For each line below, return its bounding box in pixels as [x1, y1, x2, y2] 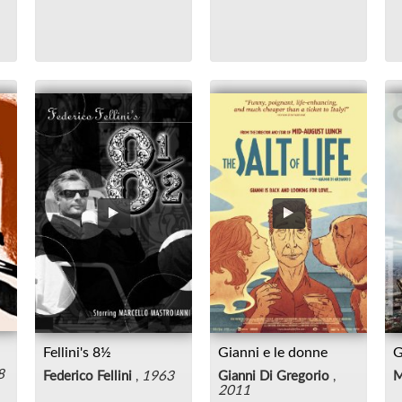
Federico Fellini [43, 369, 132, 383]
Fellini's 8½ [43, 345, 111, 360]
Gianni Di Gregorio [218, 369, 329, 383]
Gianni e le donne [218, 345, 328, 360]
